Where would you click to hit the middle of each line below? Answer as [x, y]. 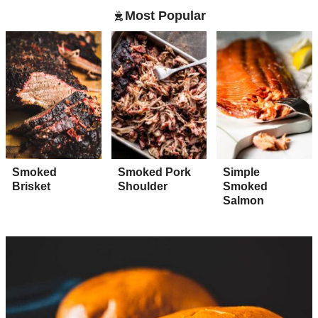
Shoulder [142, 186]
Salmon [244, 200]
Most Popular [165, 16]
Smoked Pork [154, 172]
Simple [242, 172]
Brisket [31, 186]
